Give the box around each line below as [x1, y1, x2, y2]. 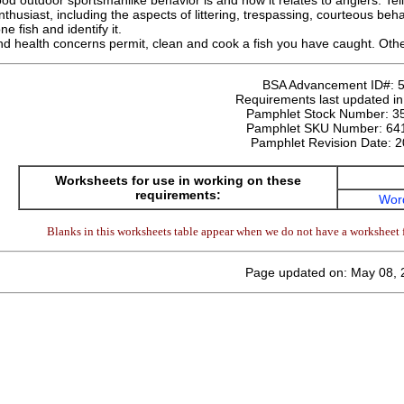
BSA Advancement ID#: [262, 78, 398, 92]
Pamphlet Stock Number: [246, 106, 392, 121]
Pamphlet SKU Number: [245, 121, 386, 135]
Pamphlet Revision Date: [251, 135, 395, 150]
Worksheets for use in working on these [55, 173, 301, 188]
